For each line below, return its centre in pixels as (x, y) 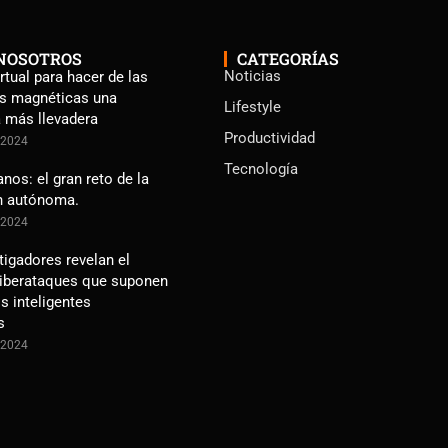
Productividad (269, 138)
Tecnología (260, 169)
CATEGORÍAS (287, 58)
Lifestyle (252, 107)
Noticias (252, 76)
